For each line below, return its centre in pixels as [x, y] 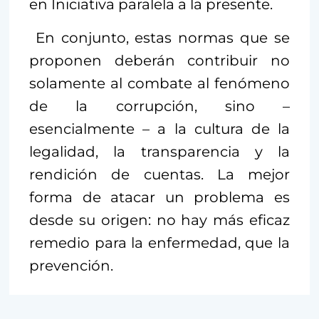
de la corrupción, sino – [159, 106]
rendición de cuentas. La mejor [159, 174]
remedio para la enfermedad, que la [159, 242]
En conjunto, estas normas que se [159, 37]
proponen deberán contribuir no [159, 60]
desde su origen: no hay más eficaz [159, 220]
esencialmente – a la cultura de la [159, 129]
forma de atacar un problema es [159, 197]
